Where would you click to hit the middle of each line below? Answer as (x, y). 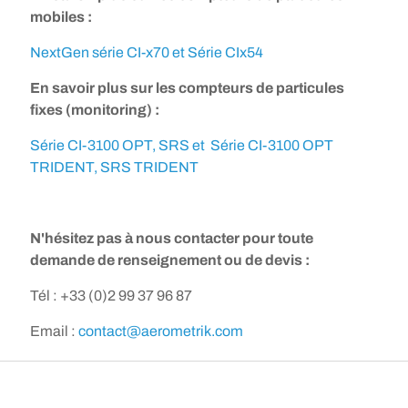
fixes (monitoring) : (95, 110)
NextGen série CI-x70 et (109, 53)
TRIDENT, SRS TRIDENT (114, 168)
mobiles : (61, 17)
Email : (54, 331)
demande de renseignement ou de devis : (170, 260)
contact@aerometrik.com (161, 331)
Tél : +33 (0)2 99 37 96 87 (111, 296)
